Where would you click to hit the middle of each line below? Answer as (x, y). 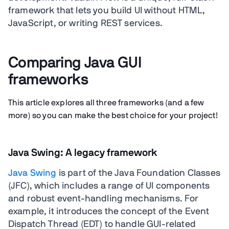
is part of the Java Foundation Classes (138, 173)
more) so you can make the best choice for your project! (113, 116)
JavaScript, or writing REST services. (85, 24)
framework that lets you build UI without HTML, (107, 11)
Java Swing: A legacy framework (83, 153)
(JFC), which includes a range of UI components (109, 186)
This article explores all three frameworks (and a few (106, 103)
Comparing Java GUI (75, 63)
